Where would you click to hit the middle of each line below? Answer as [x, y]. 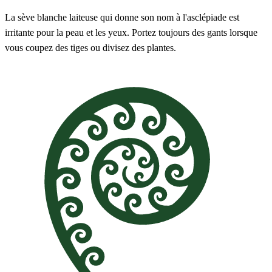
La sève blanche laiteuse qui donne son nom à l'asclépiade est [122, 18]
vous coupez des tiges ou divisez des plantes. [90, 48]
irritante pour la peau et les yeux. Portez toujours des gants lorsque [131, 33]
